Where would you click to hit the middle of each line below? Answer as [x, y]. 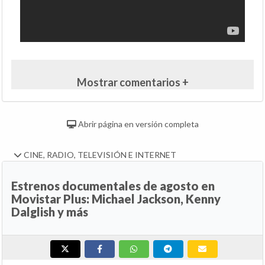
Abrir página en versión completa [137, 124]
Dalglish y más [50, 212]
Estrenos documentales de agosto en [113, 186]
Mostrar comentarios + [132, 83]
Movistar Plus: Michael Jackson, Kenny [116, 199]
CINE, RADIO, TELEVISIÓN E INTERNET [99, 155]
